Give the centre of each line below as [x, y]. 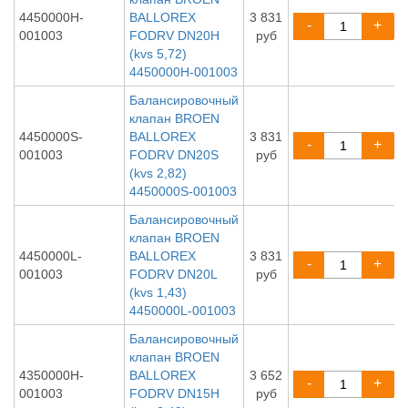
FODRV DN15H [174, 393]
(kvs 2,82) [158, 173]
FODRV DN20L [173, 274]
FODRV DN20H [174, 36]
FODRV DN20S [174, 155]
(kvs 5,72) [158, 54]
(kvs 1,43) [158, 292]
